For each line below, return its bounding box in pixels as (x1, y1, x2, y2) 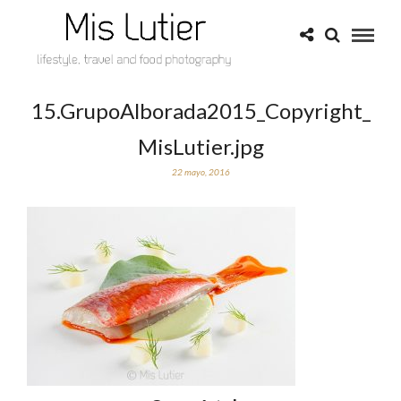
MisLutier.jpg (137, 133, 264, 159)
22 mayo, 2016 (171, 166, 230, 177)
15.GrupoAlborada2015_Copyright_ (30, 98, 371, 124)
